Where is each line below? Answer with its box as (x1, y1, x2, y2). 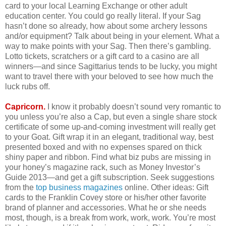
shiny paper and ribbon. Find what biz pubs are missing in (5, 153, 211, 162)
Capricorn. (5, 102, 45, 111)
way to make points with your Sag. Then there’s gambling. (5, 42, 211, 51)
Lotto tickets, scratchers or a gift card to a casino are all (5, 52, 199, 61)
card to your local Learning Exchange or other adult (5, 2, 187, 11)
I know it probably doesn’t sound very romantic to (47, 102, 221, 111)
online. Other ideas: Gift (123, 183, 208, 192)
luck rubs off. (5, 82, 50, 91)
